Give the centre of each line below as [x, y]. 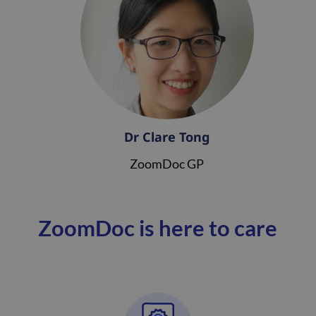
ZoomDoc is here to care [158, 227]
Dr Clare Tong [167, 136]
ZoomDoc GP [167, 163]
